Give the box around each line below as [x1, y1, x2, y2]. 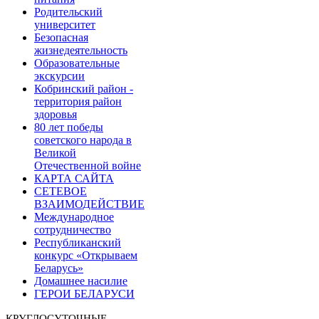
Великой [34, 147, 76, 159]
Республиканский [34, 236, 121, 249]
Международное [34, 211, 114, 223]
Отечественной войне [34, 159, 141, 172]
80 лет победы [34, 121, 103, 133]
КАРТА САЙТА [34, 172, 114, 184]
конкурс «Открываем [34, 249, 137, 261]
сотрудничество [34, 224, 111, 236]
